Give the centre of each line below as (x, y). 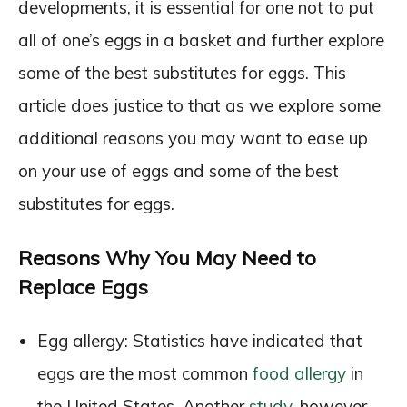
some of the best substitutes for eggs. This (182, 72)
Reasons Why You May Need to (167, 258)
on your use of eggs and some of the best (179, 170)
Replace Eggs (83, 287)
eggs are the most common (145, 373)
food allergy (299, 373)
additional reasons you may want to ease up (193, 138)
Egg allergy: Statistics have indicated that (200, 340)
